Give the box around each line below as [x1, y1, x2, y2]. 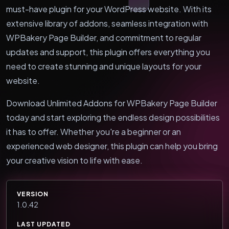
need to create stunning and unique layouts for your [6, 60, 201, 72]
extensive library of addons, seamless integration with [6, 17, 208, 29]
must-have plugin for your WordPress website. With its [6, 3, 212, 14]
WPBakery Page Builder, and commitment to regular [6, 32, 201, 43]
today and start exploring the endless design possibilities [6, 111, 220, 123]
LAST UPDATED [17, 220, 71, 228]
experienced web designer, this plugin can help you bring [6, 140, 218, 151]
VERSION [17, 190, 49, 198]
